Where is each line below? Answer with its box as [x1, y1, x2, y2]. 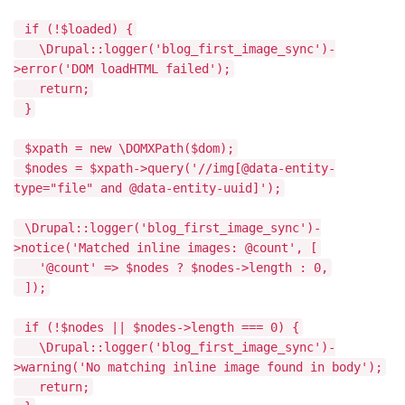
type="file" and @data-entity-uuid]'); [14, 181, 281, 195]
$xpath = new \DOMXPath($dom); [17, 141, 234, 155]
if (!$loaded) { [17, 22, 133, 36]
